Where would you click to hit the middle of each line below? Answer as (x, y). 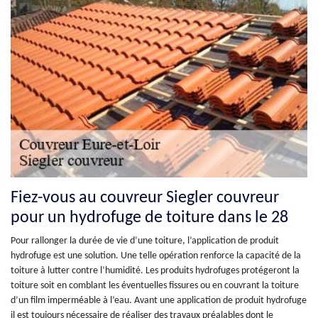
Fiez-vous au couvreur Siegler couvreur (145, 198)
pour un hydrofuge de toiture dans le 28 (149, 218)
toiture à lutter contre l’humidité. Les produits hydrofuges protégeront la (155, 271)
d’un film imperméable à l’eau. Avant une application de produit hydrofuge (159, 301)
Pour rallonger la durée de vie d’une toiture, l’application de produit (145, 241)
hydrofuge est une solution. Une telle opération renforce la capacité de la (156, 256)
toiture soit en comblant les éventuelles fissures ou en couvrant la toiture (155, 286)
